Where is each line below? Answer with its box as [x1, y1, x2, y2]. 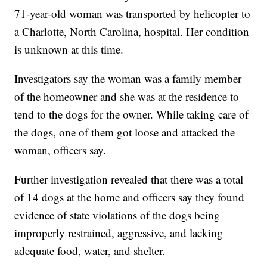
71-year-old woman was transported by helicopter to [14, 6, 251, 21]
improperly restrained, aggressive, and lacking [14, 225, 223, 241]
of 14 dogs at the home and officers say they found [14, 190, 245, 205]
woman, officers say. [14, 142, 107, 158]
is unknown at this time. [14, 42, 124, 57]
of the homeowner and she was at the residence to [14, 89, 240, 104]
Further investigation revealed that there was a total [14, 172, 244, 187]
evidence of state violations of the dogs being [14, 207, 221, 223]
